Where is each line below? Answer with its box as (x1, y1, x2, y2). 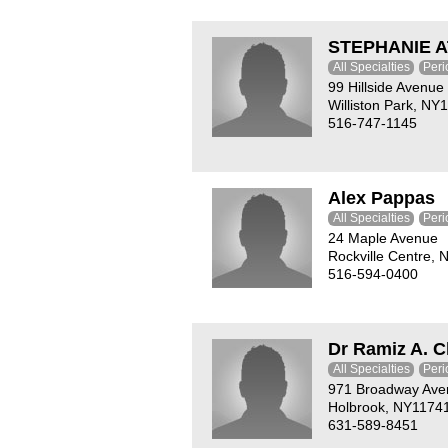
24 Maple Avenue (328, 230, 438, 246)
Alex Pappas (328, 188, 435, 208)
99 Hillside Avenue (328, 79, 444, 95)
